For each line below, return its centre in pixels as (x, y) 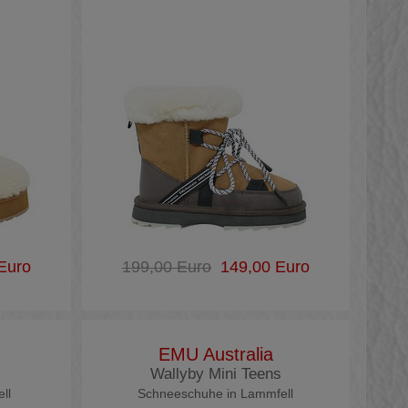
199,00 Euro (166, 267)
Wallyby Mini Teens (215, 374)
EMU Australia (215, 354)
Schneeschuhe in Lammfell (216, 393)
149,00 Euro (260, 267)
